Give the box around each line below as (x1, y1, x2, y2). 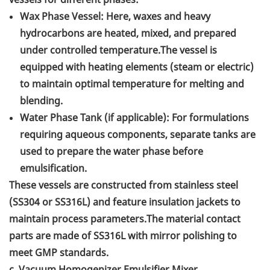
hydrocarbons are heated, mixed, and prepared (20, 27, 236, 40)
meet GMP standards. (9, 246, 108, 260)
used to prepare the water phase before (20, 145, 203, 159)
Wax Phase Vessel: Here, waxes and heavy (20, 10, 210, 24)
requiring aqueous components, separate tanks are (20, 128, 256, 142)
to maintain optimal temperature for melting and (20, 77, 244, 91)
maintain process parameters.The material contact (9, 212, 240, 226)
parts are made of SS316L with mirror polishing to (9, 229, 237, 243)
